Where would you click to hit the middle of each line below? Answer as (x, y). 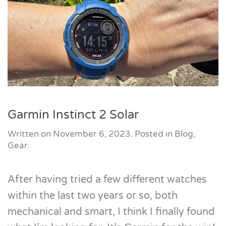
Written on (30, 134)
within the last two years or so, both (93, 196)
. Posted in (153, 134)
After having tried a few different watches (107, 180)
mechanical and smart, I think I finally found (111, 212)
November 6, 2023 (92, 134)
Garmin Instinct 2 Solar (73, 115)
